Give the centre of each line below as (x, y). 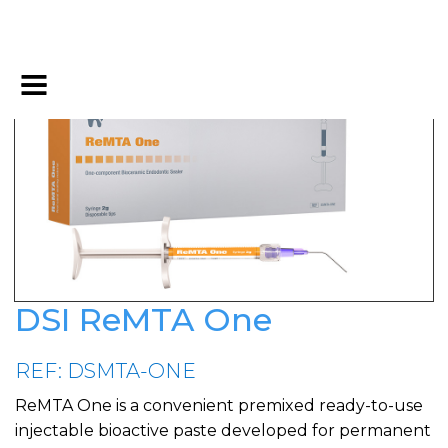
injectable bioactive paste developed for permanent (223, 431)
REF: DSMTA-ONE (105, 371)
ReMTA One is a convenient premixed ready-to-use (219, 406)
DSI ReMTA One (143, 320)
